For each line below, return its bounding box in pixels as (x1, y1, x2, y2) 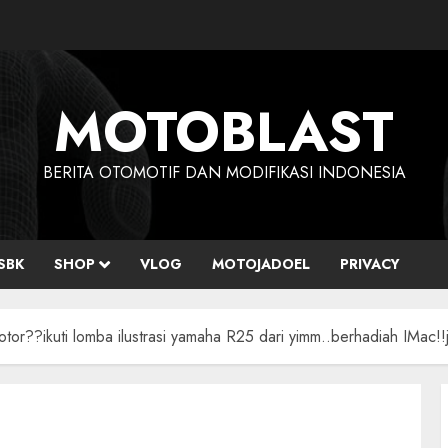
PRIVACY (340, 254, 400, 274)
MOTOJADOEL (212, 254, 310, 274)
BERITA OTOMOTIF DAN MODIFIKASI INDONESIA (42, 161, 406, 184)
